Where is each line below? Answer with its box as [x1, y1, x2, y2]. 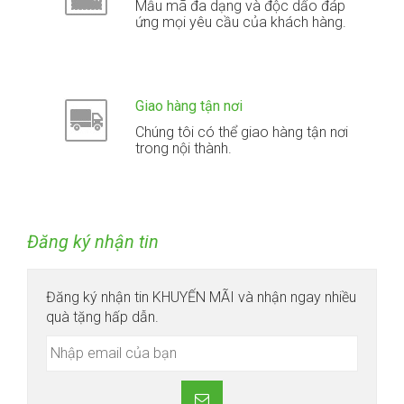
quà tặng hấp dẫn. [46, 308, 159, 326]
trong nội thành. [135, 140, 233, 158]
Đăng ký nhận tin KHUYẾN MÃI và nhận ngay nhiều [46, 289, 356, 307]
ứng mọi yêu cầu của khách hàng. [135, 14, 347, 32]
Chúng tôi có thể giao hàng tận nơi [135, 124, 349, 142]
